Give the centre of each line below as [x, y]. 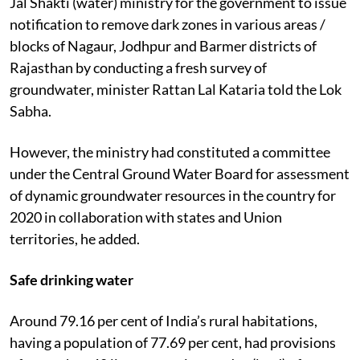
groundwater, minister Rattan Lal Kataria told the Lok [176, 89]
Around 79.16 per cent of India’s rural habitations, [164, 320]
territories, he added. [75, 238]
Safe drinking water [72, 279]
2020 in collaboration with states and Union [146, 217]
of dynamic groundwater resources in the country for [173, 195]
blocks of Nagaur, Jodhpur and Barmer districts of [163, 45]
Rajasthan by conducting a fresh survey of [138, 67]
